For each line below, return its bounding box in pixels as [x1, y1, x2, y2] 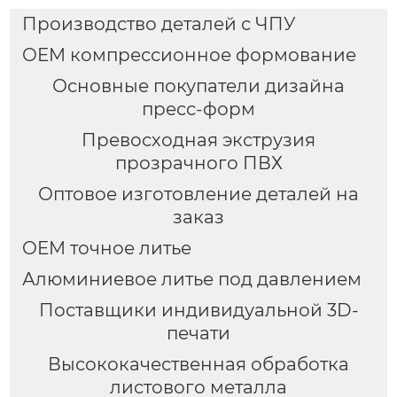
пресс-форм [142, 97, 255, 120]
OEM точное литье [21, 237, 191, 259]
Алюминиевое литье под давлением [21, 268, 362, 290]
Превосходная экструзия [82, 128, 315, 151]
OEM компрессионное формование [21, 44, 356, 66]
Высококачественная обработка [48, 353, 349, 375]
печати [167, 322, 230, 344]
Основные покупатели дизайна [52, 74, 345, 97]
